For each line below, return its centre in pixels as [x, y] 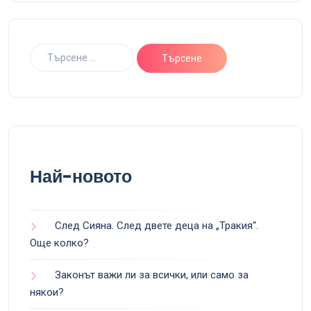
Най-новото [81, 177]
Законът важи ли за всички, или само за [152, 275]
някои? [47, 293]
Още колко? [59, 243]
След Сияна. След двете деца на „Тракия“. [157, 226]
